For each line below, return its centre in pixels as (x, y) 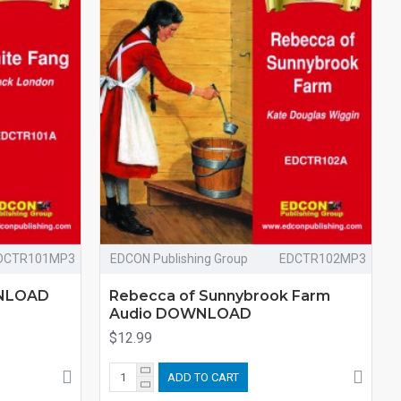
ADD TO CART (203, 377)
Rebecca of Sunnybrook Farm (219, 295)
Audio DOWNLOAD (180, 313)
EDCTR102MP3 (322, 258)
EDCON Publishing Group (179, 258)
